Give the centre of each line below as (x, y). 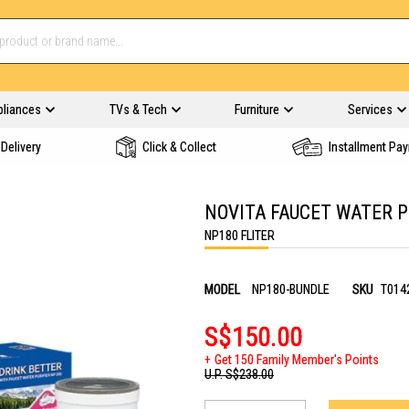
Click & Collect (179, 147)
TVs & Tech (138, 110)
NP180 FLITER (240, 236)
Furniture (257, 110)
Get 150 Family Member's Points (297, 360)
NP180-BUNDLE (291, 289)
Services (370, 110)
